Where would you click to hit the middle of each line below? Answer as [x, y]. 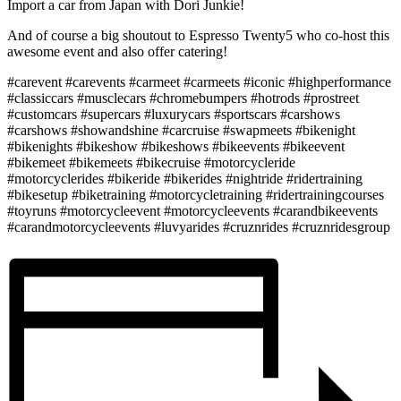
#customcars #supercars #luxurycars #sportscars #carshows [174, 115]
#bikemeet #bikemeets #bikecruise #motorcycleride [151, 163]
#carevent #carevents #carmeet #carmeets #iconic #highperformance [199, 82]
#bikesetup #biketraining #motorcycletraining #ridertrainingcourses [196, 195]
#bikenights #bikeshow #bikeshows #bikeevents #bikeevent [176, 147]
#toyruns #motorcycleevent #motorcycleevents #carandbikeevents [192, 211]
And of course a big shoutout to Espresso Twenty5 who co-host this [198, 36]
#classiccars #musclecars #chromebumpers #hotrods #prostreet [183, 98]
